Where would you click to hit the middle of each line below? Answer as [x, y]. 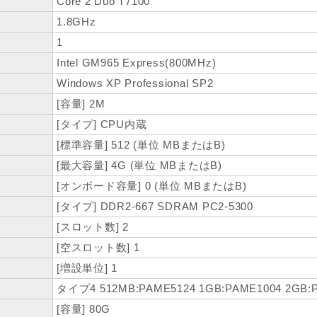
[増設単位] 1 [87, 268]
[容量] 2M [81, 104]
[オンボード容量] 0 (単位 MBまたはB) [152, 186]
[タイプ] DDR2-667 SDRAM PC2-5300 [155, 207]
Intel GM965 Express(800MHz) [137, 63]
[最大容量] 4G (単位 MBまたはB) [139, 166]
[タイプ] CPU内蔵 [102, 125]
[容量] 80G [83, 309]
